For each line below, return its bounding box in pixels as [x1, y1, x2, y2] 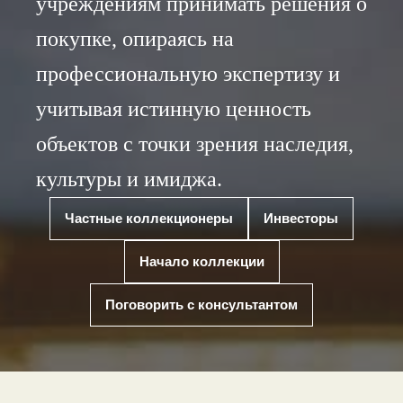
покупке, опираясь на [36, 27, 234, 50]
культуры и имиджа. [36, 167, 222, 191]
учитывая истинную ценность [36, 97, 311, 121]
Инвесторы [264, 211, 338, 226]
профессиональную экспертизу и [36, 62, 340, 85]
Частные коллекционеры [65, 211, 233, 226]
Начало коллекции [139, 255, 264, 269]
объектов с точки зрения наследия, [36, 132, 354, 156]
